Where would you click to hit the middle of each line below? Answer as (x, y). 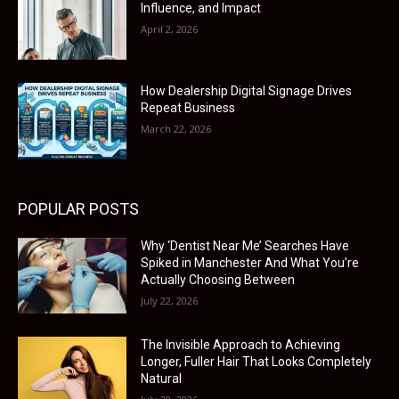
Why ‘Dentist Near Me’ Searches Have (245, 245)
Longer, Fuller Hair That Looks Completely (256, 362)
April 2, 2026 (170, 29)
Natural (162, 379)
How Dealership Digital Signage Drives (247, 91)
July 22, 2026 (170, 300)
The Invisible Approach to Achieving (241, 345)
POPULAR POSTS (78, 208)
